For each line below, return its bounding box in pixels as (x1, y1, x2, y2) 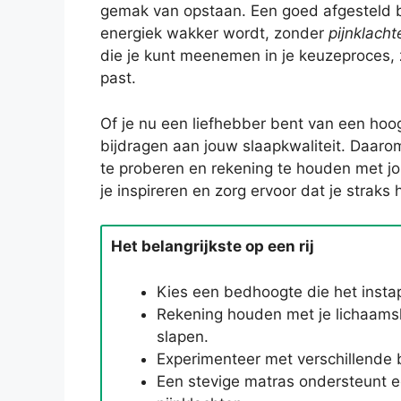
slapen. (157, 327, 209, 346)
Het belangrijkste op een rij (111, 237, 314, 256)
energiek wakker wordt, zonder (100, 24, 328, 43)
